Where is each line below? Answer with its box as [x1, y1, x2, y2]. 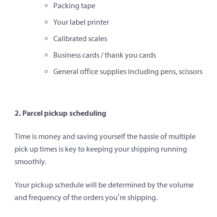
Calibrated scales [53, 34, 107, 44]
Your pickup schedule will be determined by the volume [15, 180, 194, 190]
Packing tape [53, 1, 95, 11]
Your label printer [53, 17, 109, 27]
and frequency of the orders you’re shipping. [15, 193, 157, 202]
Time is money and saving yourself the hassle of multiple [15, 132, 196, 141]
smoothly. [15, 157, 46, 167]
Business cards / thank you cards [53, 50, 156, 60]
